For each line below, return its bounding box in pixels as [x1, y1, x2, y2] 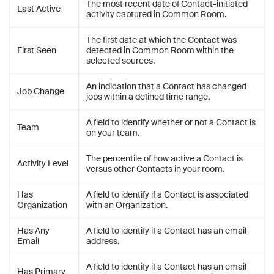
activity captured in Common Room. [86, 9, 226, 20]
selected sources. [86, 55, 155, 66]
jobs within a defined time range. [86, 91, 210, 102]
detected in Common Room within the [86, 45, 234, 56]
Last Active [17, 3, 61, 14]
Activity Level [17, 158, 68, 169]
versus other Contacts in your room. [86, 163, 224, 174]
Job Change [17, 86, 64, 97]
